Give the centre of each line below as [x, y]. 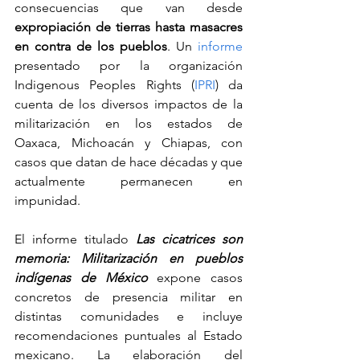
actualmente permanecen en [129, 182]
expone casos [200, 278]
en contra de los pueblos [91, 47]
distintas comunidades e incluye [129, 317]
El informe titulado [75, 239]
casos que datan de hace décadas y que [129, 162]
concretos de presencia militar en [129, 297]
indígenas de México [81, 278]
